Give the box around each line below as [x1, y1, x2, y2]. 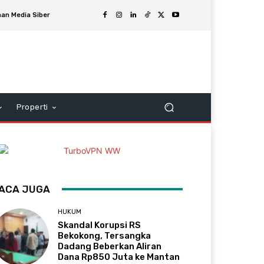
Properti [16, 102, 48, 111]
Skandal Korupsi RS [58, 219, 141, 230]
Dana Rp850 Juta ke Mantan [58, 251, 180, 262]
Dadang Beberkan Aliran [58, 240, 162, 252]
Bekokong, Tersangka [58, 230, 151, 241]
